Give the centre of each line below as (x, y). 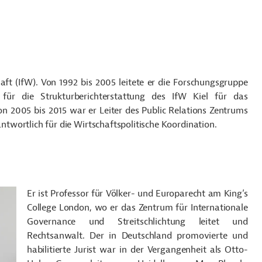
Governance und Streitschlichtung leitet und (137, 222)
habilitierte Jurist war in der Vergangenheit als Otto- (137, 250)
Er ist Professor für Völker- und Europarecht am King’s (137, 194)
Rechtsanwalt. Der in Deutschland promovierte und (137, 236)
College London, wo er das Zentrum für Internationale (137, 208)
